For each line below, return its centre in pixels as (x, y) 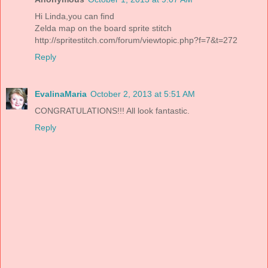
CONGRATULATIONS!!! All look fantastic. (112, 111)
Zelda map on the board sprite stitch (103, 28)
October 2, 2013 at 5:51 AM (143, 94)
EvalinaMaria (61, 94)
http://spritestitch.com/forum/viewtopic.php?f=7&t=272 (136, 40)
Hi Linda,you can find (74, 16)
